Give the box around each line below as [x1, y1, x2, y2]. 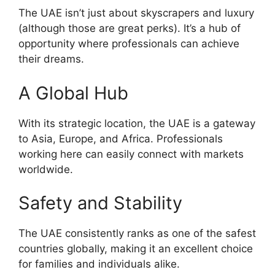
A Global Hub [18, 82, 128, 104]
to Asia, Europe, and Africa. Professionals [18, 132, 223, 145]
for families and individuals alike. [18, 258, 180, 270]
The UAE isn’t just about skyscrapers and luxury [18, 7, 254, 19]
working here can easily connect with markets [18, 147, 244, 160]
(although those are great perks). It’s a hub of [18, 22, 241, 34]
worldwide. [18, 163, 73, 176]
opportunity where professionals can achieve [18, 37, 239, 50]
